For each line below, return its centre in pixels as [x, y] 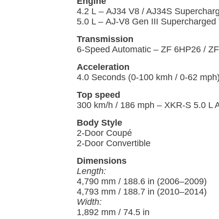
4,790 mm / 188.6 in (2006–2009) [142, 182]
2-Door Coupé [104, 133]
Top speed [99, 95]
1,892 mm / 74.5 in [113, 212]
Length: [91, 171]
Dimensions [102, 161]
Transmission [105, 39]
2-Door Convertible [114, 143]
